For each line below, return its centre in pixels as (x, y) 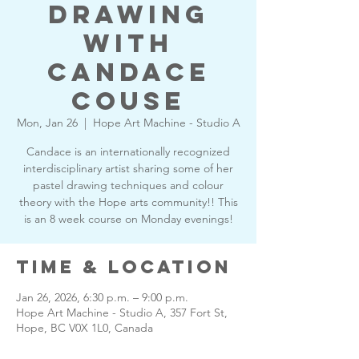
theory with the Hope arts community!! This (128, 202)
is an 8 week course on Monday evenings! (128, 219)
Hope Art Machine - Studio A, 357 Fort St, (122, 313)
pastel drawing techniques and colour (128, 185)
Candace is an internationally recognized (128, 151)
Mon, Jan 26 (47, 123)
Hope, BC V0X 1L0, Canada (85, 328)
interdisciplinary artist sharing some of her (128, 168)
